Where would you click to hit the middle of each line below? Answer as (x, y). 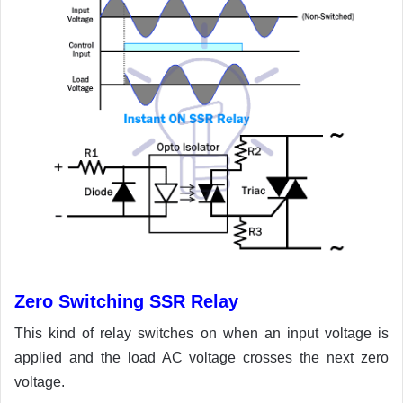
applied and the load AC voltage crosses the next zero (201, 358)
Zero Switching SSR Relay (126, 302)
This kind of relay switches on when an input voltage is (201, 334)
